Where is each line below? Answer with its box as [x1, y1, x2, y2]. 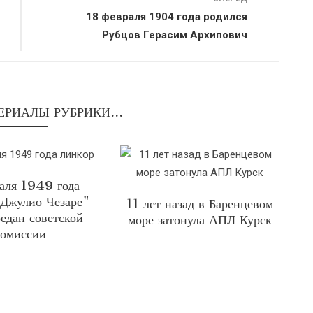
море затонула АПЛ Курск [127, 212, 272, 228]
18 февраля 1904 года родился [86, 10, 247, 23]
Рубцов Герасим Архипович [102, 29, 247, 41]
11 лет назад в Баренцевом [126, 196, 273, 212]
